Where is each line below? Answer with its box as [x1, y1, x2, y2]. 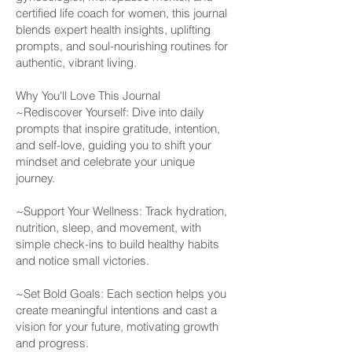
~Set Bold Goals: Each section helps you [16, 286, 226, 301]
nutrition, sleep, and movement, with [16, 220, 201, 235]
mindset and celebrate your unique [16, 154, 195, 169]
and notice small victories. [16, 253, 149, 268]
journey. [16, 170, 55, 185]
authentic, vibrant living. [16, 55, 137, 70]
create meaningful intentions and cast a [16, 302, 217, 317]
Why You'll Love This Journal [16, 88, 160, 103]
